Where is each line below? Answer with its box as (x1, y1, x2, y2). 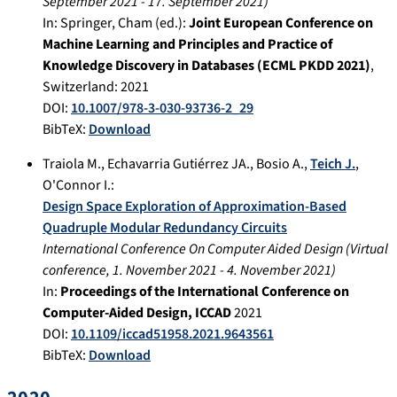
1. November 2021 (113, 260, 217, 280)
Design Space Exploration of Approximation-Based (43, 196, 346, 216)
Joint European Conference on (189, 12, 373, 33)
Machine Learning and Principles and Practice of (43, 34, 332, 54)
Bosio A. (256, 153, 304, 174)
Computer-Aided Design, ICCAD (43, 302, 231, 323)
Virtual (350, 238, 388, 259)
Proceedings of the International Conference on (60, 281, 349, 301)
